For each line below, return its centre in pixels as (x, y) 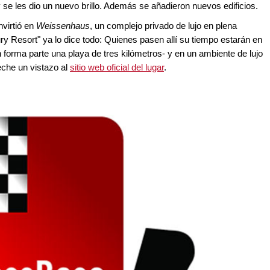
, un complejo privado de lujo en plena (163, 26)
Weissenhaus (63, 26)
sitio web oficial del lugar (117, 67)
